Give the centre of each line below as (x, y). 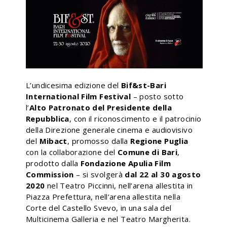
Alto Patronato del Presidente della (100, 107)
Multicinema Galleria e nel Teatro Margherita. (108, 219)
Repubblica (48, 118)
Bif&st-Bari (143, 85)
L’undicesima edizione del (73, 85)
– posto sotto (157, 96)
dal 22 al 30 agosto (163, 174)
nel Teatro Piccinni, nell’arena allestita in (119, 185)
